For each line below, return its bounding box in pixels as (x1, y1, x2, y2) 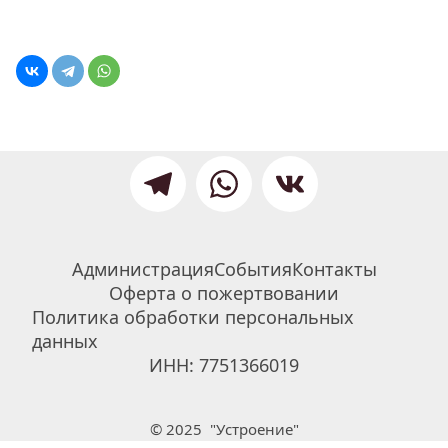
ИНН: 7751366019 (149, 353, 299, 377)
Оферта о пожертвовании (109, 281, 339, 305)
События (213, 257, 292, 281)
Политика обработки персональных (32, 305, 354, 329)
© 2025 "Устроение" (149, 419, 299, 439)
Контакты (291, 257, 377, 281)
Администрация (71, 257, 214, 281)
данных (32, 329, 98, 353)
